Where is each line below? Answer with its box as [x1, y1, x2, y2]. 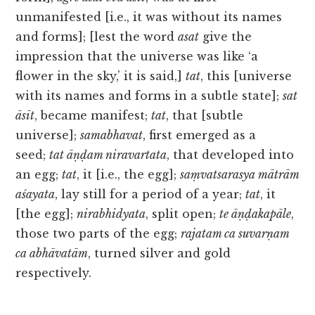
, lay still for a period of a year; [55, 187, 246, 202]
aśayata [15, 187, 56, 202]
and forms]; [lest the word [15, 30, 179, 44]
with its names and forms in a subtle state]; [15, 89, 283, 103]
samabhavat [80, 128, 143, 143]
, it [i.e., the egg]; [77, 167, 181, 182]
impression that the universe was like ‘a [15, 49, 259, 64]
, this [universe [200, 69, 292, 84]
